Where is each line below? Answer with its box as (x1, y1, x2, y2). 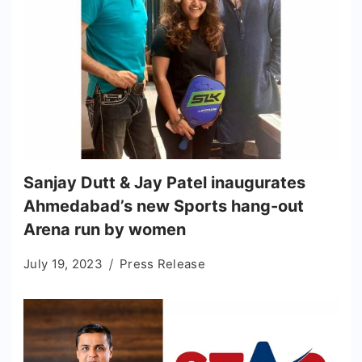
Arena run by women (23, 219, 186, 239)
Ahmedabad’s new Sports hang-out (23, 196, 304, 216)
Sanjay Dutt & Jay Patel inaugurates (23, 172, 305, 192)
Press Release (119, 255, 205, 271)
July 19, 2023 (23, 255, 103, 271)
